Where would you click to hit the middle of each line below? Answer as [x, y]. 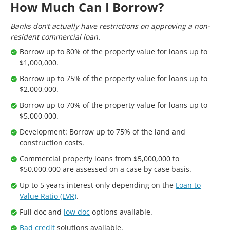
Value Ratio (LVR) [48, 196]
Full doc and [42, 212]
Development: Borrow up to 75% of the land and [102, 131]
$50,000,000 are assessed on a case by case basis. [106, 169]
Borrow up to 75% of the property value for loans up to [113, 78]
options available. [121, 212]
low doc [77, 212]
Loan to [188, 185]
